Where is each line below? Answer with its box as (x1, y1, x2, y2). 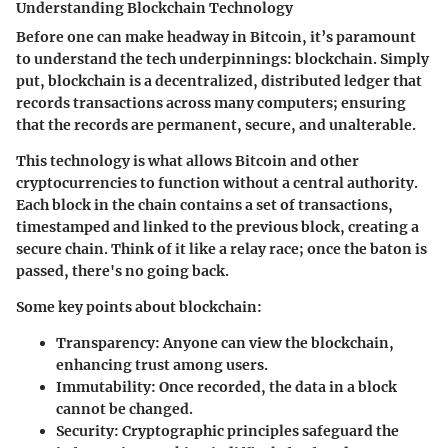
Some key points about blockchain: (16, 297, 262, 316)
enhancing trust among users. (56, 355, 268, 374)
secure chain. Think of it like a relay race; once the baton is (16, 239, 427, 258)
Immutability (56, 377, 151, 396)
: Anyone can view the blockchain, (155, 333, 394, 352)
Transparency (56, 333, 155, 352)
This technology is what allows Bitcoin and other (16, 151, 359, 170)
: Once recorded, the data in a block (151, 377, 397, 396)
